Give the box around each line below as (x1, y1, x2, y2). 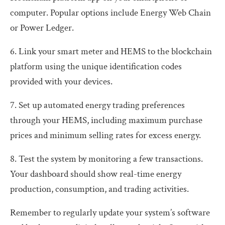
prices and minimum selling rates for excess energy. (10, 129, 201, 142)
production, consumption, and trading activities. (10, 182, 189, 195)
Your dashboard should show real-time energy (10, 167, 181, 180)
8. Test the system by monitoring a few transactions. (10, 152, 203, 165)
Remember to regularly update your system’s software (10, 206, 210, 219)
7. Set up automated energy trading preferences (10, 98, 185, 111)
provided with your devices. (10, 75, 113, 88)
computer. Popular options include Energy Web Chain (10, 6, 211, 19)
